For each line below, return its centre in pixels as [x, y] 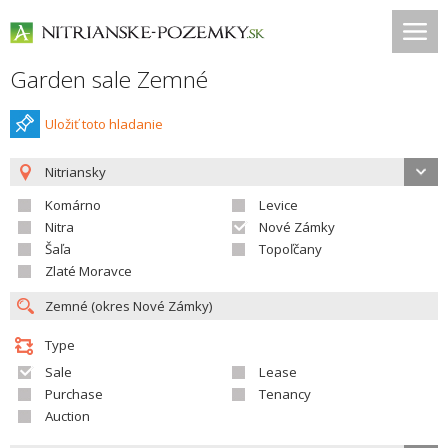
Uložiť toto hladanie [104, 124]
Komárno [73, 205]
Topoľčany [290, 249]
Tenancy [285, 394]
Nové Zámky [297, 227]
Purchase [74, 394]
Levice [278, 205]
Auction [67, 416]
